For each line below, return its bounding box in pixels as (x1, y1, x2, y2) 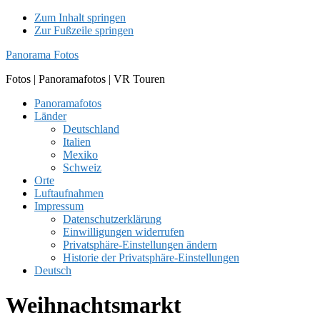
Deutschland (63, 123, 119, 135)
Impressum (34, 200, 84, 212)
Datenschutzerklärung (63, 213, 161, 225)
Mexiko (63, 149, 98, 161)
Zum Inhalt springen (34, 11, 126, 24)
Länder (34, 110, 66, 122)
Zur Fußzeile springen (34, 24, 134, 36)
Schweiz (63, 161, 101, 174)
